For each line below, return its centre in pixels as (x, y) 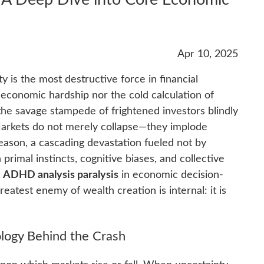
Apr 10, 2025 (208, 55)
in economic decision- (171, 175)
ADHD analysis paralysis (60, 175)
